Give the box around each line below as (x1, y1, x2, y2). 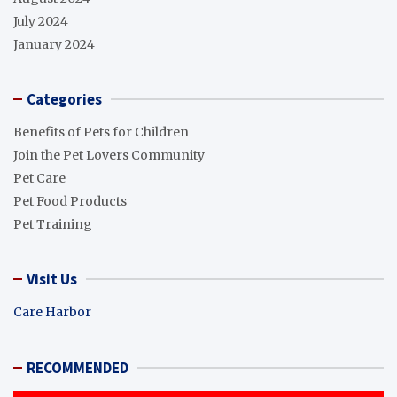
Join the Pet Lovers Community (13, 146, 205, 163)
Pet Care (13, 169, 66, 186)
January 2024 (13, 35, 95, 52)
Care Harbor (13, 303, 91, 320)
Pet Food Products (13, 192, 127, 209)
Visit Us (27, 269, 77, 289)
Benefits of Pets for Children (13, 123, 189, 140)
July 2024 (13, 12, 68, 29)
